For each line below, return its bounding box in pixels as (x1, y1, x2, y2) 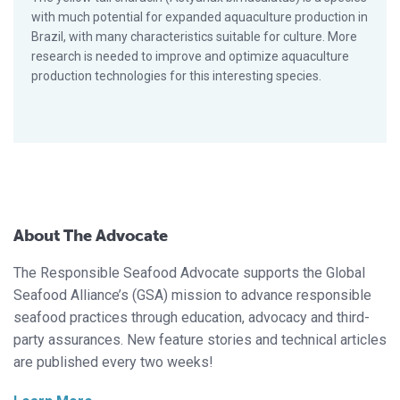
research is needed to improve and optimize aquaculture (31, 48, 349, 63)
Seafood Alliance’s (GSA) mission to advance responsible (13, 286, 371, 304)
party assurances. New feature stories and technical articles (13, 330, 387, 348)
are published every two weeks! (13, 353, 213, 371)
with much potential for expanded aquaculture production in (31, 9, 368, 24)
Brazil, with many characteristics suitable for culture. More (31, 29, 357, 44)
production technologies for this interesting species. (31, 68, 321, 83)
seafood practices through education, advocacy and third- (13, 308, 370, 326)
